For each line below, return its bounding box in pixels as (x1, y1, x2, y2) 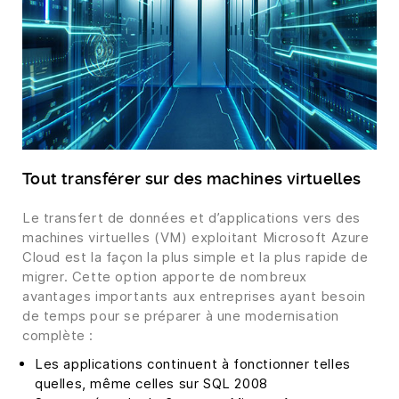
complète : (22, 327, 94, 345)
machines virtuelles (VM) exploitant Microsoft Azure (22, 229, 370, 247)
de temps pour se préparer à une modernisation (22, 307, 340, 325)
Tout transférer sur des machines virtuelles (22, 169, 362, 189)
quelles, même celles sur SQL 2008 (35, 375, 268, 393)
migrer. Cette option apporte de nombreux (22, 268, 308, 286)
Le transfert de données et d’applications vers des (22, 209, 362, 227)
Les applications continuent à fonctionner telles (35, 355, 351, 373)
